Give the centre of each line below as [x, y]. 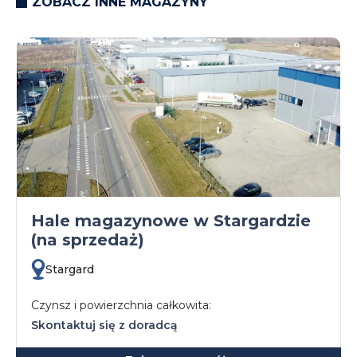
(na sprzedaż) [88, 240]
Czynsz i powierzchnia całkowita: [121, 305]
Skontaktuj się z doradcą [104, 325]
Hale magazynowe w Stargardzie [171, 221]
